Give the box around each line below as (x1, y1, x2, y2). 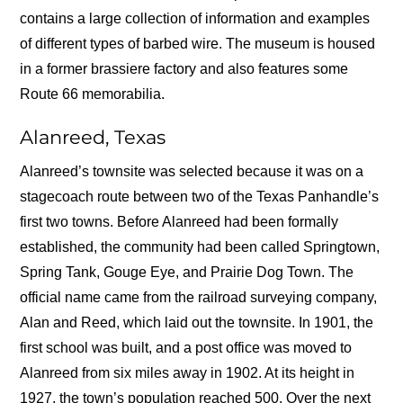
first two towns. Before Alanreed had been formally (20, 214, 339, 230)
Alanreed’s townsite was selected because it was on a (20, 164, 364, 180)
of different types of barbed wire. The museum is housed (20, 35, 376, 51)
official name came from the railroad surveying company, (20, 290, 378, 306)
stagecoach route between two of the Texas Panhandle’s (20, 189, 380, 205)
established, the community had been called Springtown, (20, 239, 381, 255)
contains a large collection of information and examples (20, 10, 371, 26)
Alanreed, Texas (20, 126, 166, 149)
